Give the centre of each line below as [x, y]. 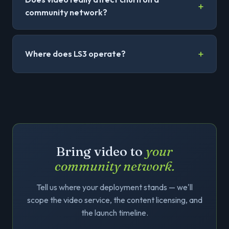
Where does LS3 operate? [75, 54]
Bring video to [101, 151]
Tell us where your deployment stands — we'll [114, 187]
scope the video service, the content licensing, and [114, 200]
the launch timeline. [114, 213]
